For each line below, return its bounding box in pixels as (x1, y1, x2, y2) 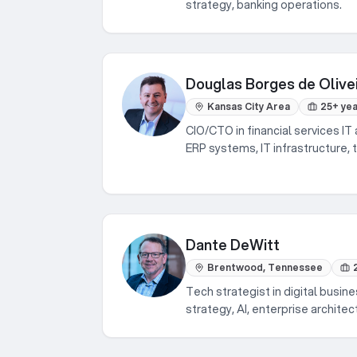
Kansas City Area (207, 100, 290, 113)
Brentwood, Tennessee (207, 261, 323, 274)
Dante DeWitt (186, 234, 280, 255)
